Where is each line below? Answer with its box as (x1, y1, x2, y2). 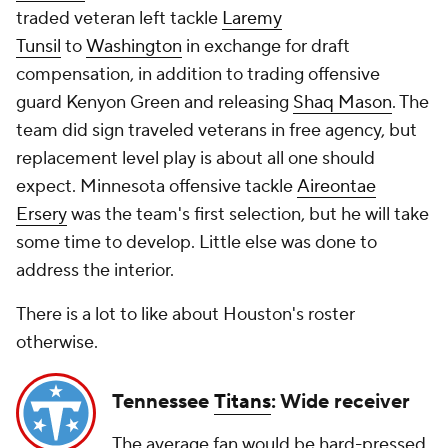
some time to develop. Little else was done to (16, 231, 377, 254)
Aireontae (297, 175, 376, 198)
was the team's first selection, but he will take (67, 203, 429, 226)
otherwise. (16, 331, 102, 354)
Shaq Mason (293, 91, 392, 114)
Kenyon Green (66, 91, 180, 114)
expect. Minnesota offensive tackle (16, 175, 297, 198)
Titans (214, 389, 271, 415)
